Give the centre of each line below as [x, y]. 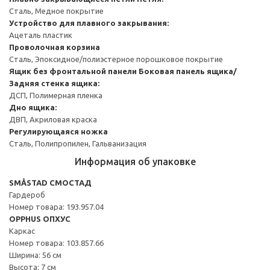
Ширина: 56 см [35, 255]
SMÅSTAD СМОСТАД [50, 182]
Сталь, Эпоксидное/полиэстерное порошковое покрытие [116, 59]
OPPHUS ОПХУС [40, 218]
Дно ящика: [33, 107]
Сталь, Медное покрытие [56, 11]
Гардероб [27, 194]
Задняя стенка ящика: [54, 83]
